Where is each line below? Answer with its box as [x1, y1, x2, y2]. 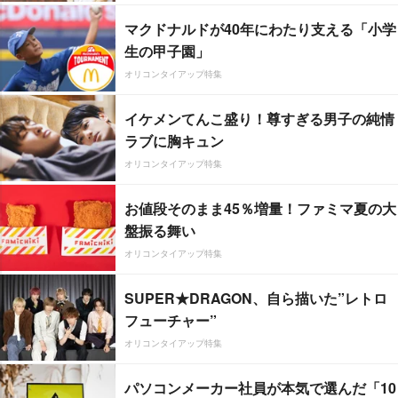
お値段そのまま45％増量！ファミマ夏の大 [124, 197, 396, 219]
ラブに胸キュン [124, 130, 224, 151]
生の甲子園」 [124, 40, 210, 61]
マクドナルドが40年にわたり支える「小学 [124, 18, 396, 39]
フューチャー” [124, 309, 217, 330]
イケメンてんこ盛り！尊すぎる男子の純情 [124, 107, 394, 129]
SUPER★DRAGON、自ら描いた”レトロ [124, 287, 387, 308]
